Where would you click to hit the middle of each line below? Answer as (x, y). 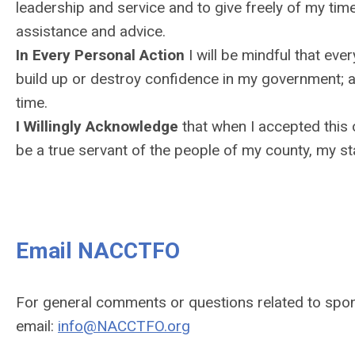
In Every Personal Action (100, 55)
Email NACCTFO (98, 251)
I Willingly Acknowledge (97, 126)
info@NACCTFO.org (124, 326)
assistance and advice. (91, 31)
